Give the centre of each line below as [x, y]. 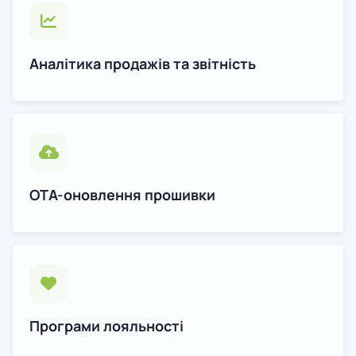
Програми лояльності [106, 326]
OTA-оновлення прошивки [122, 195]
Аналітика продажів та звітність [143, 64]
